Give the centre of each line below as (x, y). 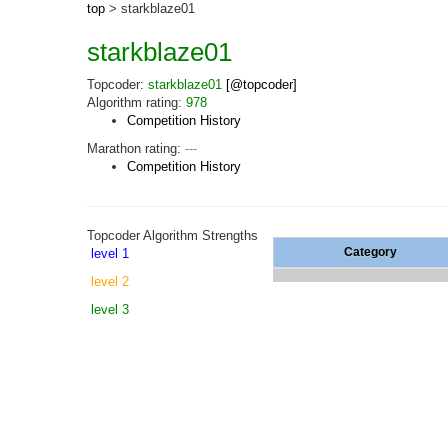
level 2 (110, 281)
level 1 (110, 253)
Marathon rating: (136, 148)
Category (370, 252)
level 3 (110, 309)
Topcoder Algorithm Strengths (172, 235)
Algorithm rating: (136, 102)
